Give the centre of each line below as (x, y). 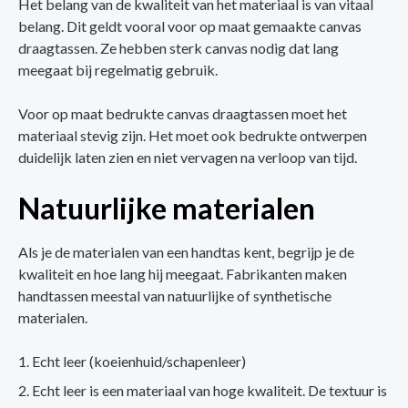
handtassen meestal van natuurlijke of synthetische (175, 296)
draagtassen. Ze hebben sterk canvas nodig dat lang (178, 48)
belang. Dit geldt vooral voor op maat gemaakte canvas (190, 26)
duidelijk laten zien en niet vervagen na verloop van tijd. (188, 158)
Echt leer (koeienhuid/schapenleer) (139, 362)
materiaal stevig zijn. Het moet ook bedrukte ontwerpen (193, 136)
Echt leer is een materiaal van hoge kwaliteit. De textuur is (209, 391)
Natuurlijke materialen (167, 209)
